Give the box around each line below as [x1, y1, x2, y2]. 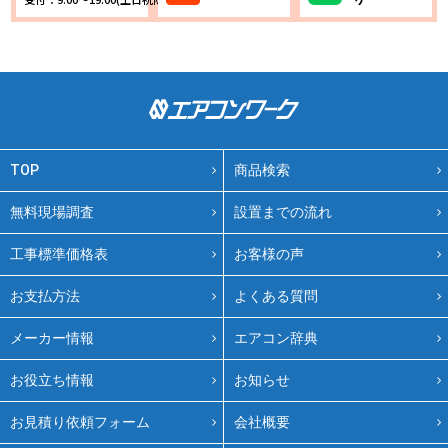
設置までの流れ [234, 204, 332, 220]
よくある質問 [234, 288, 318, 304]
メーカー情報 [10, 330, 94, 346]
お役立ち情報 [10, 372, 94, 388]
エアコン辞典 [234, 330, 318, 346]
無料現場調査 [10, 204, 94, 220]
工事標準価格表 [10, 246, 108, 262]
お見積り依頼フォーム [10, 414, 150, 430]
